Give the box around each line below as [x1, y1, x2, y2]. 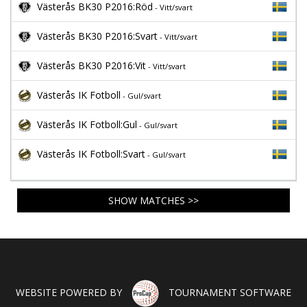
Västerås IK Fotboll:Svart [37, 147, 145, 160]
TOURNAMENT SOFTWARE [166, 285, 291, 299]
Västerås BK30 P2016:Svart [37, 29, 158, 42]
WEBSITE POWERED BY [16, 285, 125, 299]
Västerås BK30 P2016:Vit [37, 59, 146, 72]
